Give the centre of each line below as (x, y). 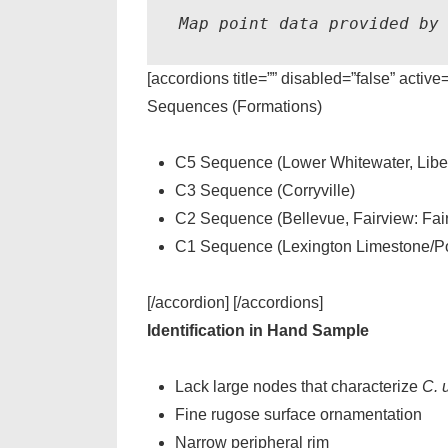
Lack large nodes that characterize (298, 386)
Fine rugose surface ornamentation (298, 414)
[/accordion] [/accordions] (235, 302)
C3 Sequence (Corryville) (265, 190)
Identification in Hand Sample (258, 330)
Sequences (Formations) (234, 106)
